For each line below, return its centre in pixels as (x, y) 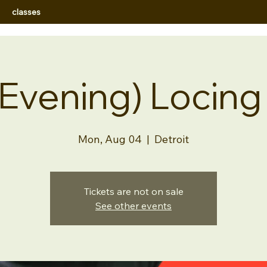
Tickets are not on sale (133, 191)
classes (27, 12)
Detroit (172, 139)
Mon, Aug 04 (110, 139)
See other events (133, 206)
